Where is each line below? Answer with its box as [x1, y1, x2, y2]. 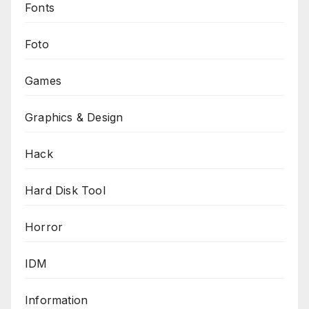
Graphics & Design [25, 110, 123, 124]
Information [25, 292, 88, 307]
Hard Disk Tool [25, 183, 106, 197]
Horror [25, 219, 63, 234]
